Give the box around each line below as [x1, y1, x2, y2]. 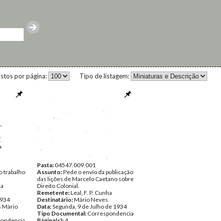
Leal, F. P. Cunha [71, 189, 112, 196]
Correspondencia [87, 210, 134, 217]
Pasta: [37, 161, 55, 169]
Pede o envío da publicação [63, 168, 133, 176]
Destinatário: [37, 196, 74, 203]
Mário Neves [74, 196, 108, 203]
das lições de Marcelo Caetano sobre [37, 175, 134, 183]
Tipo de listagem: [79, 72, 131, 80]
